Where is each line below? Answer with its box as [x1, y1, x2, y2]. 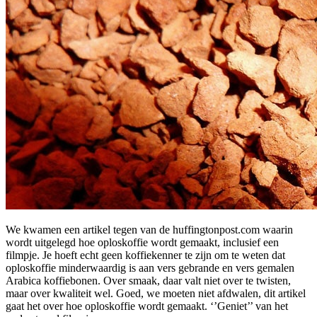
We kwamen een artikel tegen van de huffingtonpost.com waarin [6, 223, 293, 236]
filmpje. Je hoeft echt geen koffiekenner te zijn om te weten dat [6, 248, 285, 261]
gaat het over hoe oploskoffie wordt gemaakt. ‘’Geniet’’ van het [6, 299, 288, 312]
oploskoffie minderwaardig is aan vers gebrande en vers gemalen [6, 261, 294, 274]
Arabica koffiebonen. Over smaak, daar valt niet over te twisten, [6, 274, 291, 287]
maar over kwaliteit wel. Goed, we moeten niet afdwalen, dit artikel [6, 287, 306, 299]
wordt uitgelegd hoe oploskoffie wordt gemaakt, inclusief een [6, 236, 279, 248]
